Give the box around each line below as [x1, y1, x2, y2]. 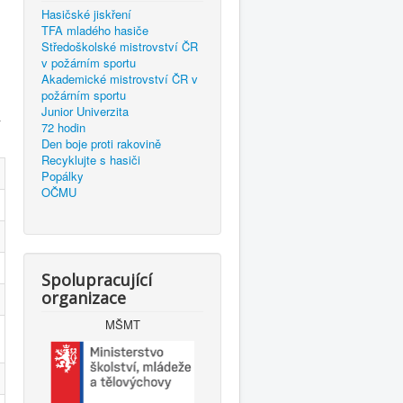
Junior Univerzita [41, 102, 129, 120]
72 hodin [41, 118, 85, 136]
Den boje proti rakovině [41, 134, 161, 152]
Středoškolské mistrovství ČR [41, 37, 198, 55]
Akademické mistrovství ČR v [41, 69, 198, 87]
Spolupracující [41, 268, 152, 291]
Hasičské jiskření [41, 4, 131, 22]
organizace [41, 286, 126, 309]
